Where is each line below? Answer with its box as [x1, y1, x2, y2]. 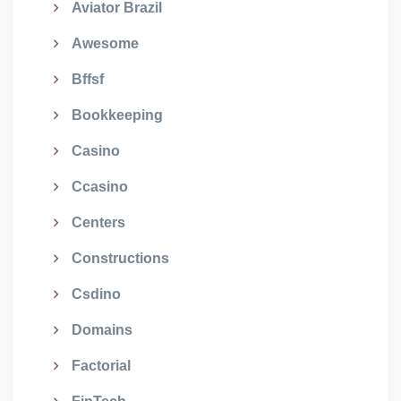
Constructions [72, 251, 169, 266]
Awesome [72, 36, 139, 51]
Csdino [72, 286, 121, 302]
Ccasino [72, 179, 128, 194]
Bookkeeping [72, 107, 163, 123]
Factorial [72, 358, 131, 373]
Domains [72, 322, 132, 337]
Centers [72, 215, 125, 230]
